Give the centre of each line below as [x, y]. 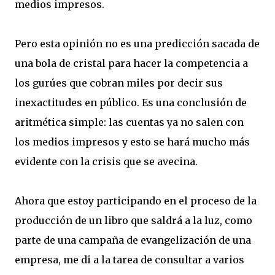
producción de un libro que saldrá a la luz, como [134, 220]
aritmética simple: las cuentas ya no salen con [129, 122]
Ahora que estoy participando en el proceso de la [136, 201]
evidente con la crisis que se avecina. [106, 161]
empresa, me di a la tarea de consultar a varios [130, 260]
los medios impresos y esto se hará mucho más [132, 142]
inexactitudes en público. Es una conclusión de [131, 103]
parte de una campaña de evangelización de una [133, 240]
